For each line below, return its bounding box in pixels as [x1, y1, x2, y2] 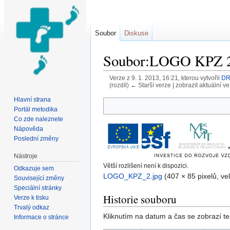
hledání [168, 89, 192, 98]
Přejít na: [103, 89, 135, 98]
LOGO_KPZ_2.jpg [103, 172, 162, 181]
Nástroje [14, 152, 38, 160]
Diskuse [124, 29, 148, 37]
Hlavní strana [14, 95, 51, 103]
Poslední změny [14, 135, 59, 142]
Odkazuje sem [14, 164, 54, 172]
